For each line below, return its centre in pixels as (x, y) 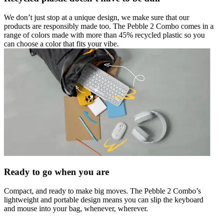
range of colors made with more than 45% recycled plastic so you (104, 35)
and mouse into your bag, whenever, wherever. (76, 208)
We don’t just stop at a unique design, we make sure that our (97, 17)
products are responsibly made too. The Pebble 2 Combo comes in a (109, 26)
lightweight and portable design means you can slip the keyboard (104, 199)
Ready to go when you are (56, 172)
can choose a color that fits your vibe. (61, 44)
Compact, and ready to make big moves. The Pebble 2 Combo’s (102, 191)
